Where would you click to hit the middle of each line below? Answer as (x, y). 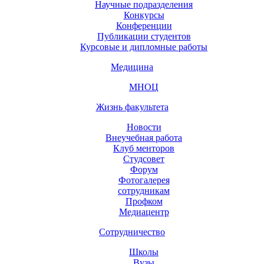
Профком (144, 201)
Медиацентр (144, 212)
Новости (144, 127)
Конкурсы (144, 15)
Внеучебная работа (144, 137)
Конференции (144, 25)
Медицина (132, 67)
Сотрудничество (132, 232)
